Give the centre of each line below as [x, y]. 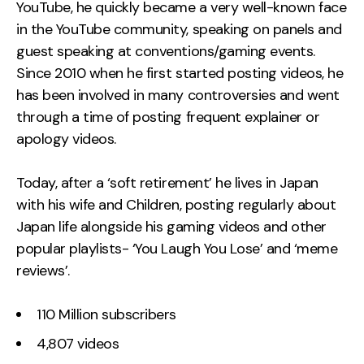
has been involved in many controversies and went [178, 95]
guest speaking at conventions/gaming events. [166, 51]
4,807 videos [78, 343]
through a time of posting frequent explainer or [168, 117]
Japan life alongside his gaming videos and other [171, 226]
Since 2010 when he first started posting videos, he [180, 73]
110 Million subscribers [106, 314]
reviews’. [43, 270]
